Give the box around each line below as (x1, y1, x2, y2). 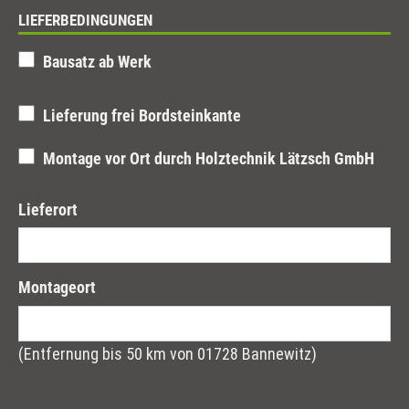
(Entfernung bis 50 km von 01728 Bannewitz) (18, 344, 317, 364)
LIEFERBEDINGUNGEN (18, 12, 152, 30)
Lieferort (18, 199, 78, 219)
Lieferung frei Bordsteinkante (43, 106, 241, 126)
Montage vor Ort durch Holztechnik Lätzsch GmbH (43, 149, 374, 169)
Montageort (18, 278, 96, 298)
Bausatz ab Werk (43, 52, 152, 72)
